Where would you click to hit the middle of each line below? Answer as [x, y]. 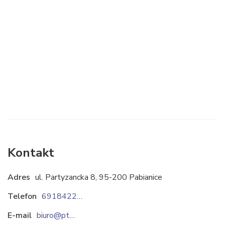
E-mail [20, 215]
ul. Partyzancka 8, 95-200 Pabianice [99, 177]
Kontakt [31, 153]
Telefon [22, 196]
